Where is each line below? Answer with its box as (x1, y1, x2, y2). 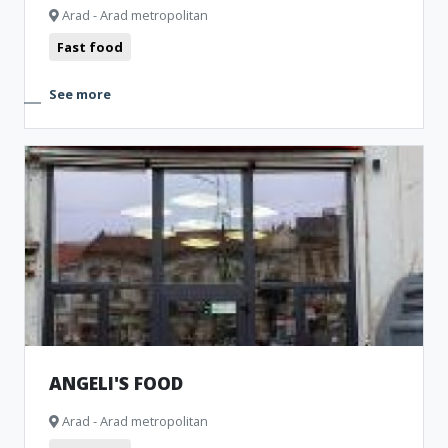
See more (49, 85, 111, 103)
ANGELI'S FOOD (49, 371, 183, 395)
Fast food (57, 38, 123, 56)
